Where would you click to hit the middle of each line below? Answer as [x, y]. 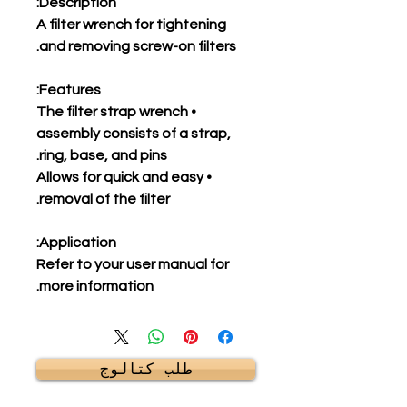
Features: [70, 90]
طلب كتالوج [146, 369]
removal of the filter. [104, 199]
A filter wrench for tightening [131, 25]
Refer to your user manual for [133, 264]
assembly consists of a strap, [134, 134]
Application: [78, 243]
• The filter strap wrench [112, 112]
